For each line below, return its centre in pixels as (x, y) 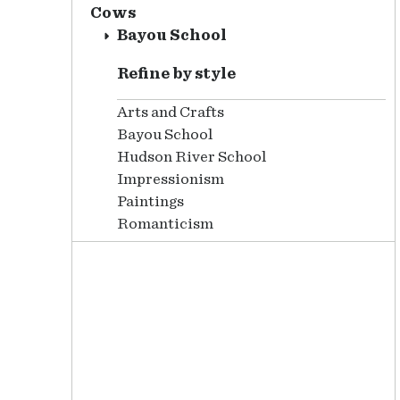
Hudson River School (192, 157)
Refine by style (176, 74)
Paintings (150, 202)
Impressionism (171, 179)
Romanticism (165, 224)
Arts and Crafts (171, 112)
